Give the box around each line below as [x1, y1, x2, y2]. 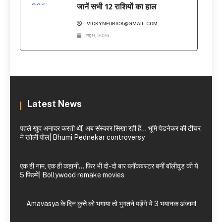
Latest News [27, 99, 82, 110]
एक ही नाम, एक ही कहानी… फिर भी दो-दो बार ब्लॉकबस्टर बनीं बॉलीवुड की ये [20, 162, 198, 170]
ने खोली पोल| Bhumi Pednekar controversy [20, 133, 145, 142]
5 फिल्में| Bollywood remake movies [20, 171, 124, 179]
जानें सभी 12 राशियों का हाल [77, 2, 157, 12]
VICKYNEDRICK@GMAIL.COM [87, 20, 158, 27]
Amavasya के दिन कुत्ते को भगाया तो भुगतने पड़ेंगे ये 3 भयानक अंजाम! [26, 200, 196, 208]
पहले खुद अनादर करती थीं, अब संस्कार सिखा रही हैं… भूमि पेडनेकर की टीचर [20, 124, 201, 133]
